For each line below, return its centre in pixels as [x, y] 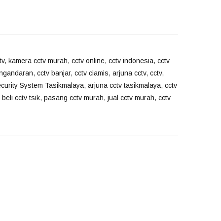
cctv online [88, 61]
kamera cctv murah [38, 61]
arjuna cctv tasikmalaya [124, 85]
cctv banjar [54, 73]
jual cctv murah [131, 98]
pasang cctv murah [74, 98]
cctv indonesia [131, 61]
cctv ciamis [92, 73]
